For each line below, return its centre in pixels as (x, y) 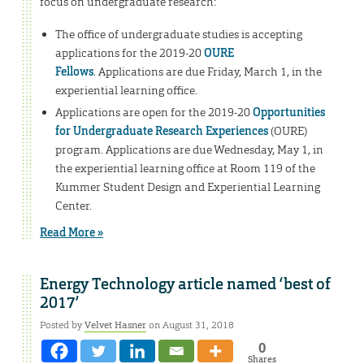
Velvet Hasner (115, 325)
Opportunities (288, 112)
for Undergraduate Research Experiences (161, 130)
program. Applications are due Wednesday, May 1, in (189, 149)
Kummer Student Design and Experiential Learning (187, 186)
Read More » (71, 232)
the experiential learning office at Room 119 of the (185, 168)
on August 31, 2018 (190, 325)
